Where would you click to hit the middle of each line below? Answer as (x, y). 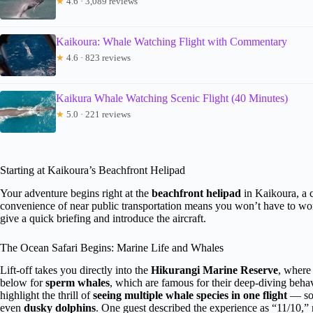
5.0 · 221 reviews (97, 114)
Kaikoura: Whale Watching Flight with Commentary (172, 41)
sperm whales (78, 283)
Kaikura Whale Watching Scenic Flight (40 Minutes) (172, 98)
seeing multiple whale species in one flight (190, 296)
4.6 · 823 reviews (97, 57)
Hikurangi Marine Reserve (214, 270)
